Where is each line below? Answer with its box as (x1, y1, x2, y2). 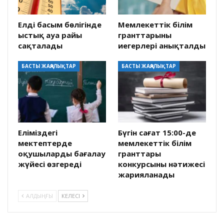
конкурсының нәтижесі (118, 159, 205, 169)
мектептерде (18, 138, 72, 148)
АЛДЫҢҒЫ (24, 192, 53, 200)
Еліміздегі (18, 127, 57, 138)
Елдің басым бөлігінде (18, 19, 101, 30)
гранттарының (118, 30, 171, 40)
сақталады (18, 40, 62, 51)
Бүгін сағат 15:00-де (118, 127, 196, 138)
